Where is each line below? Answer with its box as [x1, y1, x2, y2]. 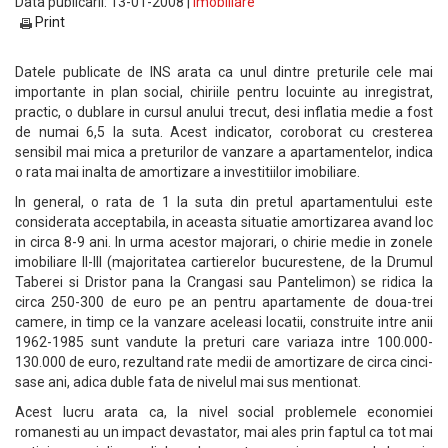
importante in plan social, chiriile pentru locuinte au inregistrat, [15, 84, 433, 100]
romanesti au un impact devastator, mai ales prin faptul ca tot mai [15, 424, 433, 440]
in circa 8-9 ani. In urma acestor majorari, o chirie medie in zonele [15, 234, 433, 250]
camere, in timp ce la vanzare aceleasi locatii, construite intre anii [15, 314, 433, 330]
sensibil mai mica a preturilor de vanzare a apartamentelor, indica [15, 144, 433, 160]
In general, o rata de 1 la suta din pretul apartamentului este [15, 194, 433, 210]
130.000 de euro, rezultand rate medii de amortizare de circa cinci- [15, 354, 433, 370]
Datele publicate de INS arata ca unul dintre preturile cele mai [15, 64, 433, 80]
